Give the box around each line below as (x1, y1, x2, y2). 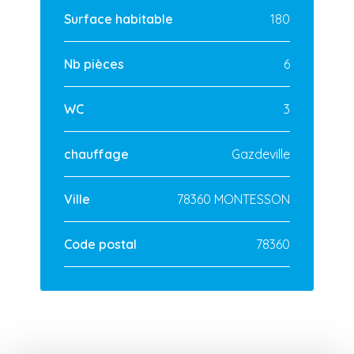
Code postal (64, 235, 137, 252)
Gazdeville (232, 145, 290, 162)
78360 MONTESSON (177, 190, 290, 207)
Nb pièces (64, 55, 124, 72)
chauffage (64, 145, 129, 162)
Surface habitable (64, 10, 173, 27)
